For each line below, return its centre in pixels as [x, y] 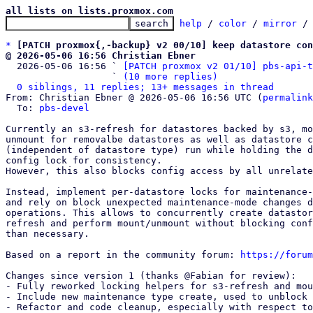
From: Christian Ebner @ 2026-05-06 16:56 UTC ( [134, 97]
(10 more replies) [170, 77]
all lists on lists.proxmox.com [89, 11]
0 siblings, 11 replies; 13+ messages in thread [145, 87]
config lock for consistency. [84, 160]
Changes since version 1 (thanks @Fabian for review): [151, 276]
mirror [280, 23]
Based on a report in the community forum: [123, 255]
